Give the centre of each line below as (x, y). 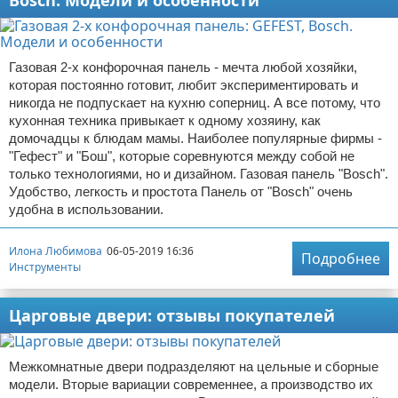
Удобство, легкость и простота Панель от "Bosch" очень (181, 191)
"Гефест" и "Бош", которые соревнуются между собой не (182, 156)
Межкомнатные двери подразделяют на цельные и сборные (194, 366)
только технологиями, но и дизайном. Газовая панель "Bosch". (199, 174)
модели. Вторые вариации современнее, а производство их (191, 384)
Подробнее (341, 259)
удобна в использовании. (86, 209)
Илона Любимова (56, 251)
